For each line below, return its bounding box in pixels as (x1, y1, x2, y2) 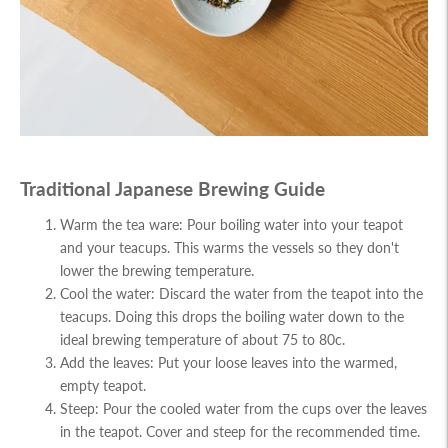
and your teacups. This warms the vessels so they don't (60, 239, 399, 257)
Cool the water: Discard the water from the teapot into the (60, 285, 423, 303)
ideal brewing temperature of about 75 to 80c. (60, 331, 345, 349)
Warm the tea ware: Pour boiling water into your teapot (60, 216, 403, 234)
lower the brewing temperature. (60, 262, 254, 280)
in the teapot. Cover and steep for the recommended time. (60, 423, 420, 441)
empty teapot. (60, 377, 146, 395)
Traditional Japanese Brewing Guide (20, 177, 325, 201)
